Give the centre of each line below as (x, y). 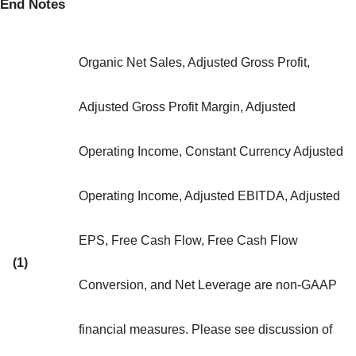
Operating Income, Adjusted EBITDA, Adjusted (209, 196)
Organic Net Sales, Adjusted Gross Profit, (194, 63)
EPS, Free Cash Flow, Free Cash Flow (188, 241)
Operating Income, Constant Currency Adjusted (211, 152)
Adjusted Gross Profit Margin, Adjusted (187, 107)
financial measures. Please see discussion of (205, 330)
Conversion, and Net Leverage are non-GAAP (208, 285)
